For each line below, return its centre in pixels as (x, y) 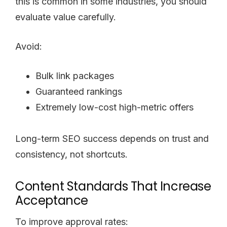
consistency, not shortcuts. (71, 154)
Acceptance (52, 200)
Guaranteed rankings (79, 91)
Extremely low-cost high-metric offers (115, 107)
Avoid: (29, 46)
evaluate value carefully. (66, 17)
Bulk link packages (75, 75)
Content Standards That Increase (113, 186)
